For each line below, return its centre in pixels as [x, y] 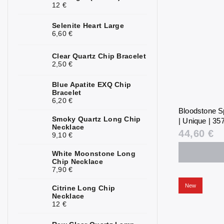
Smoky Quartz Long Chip [96, 119]
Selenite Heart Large [88, 26]
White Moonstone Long [94, 154]
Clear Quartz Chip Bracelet [99, 56]
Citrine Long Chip [84, 188]
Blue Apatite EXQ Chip [92, 85]
